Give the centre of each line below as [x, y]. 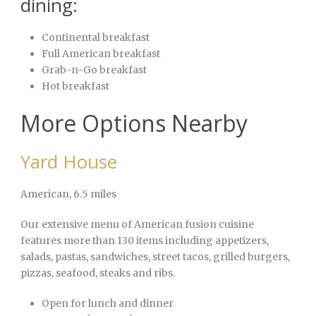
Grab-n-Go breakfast [94, 70]
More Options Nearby [134, 123]
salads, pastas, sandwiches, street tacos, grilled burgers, [155, 257]
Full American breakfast [101, 54]
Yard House [69, 162]
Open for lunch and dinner [108, 304]
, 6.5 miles [93, 194]
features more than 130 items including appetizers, [145, 241]
